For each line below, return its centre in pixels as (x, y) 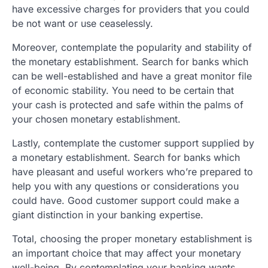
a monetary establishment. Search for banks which (126, 157)
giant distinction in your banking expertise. (108, 214)
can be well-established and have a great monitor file (132, 76)
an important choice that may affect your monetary (127, 253)
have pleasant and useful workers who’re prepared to (133, 171)
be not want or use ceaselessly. (83, 23)
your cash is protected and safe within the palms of (128, 104)
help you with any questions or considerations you (125, 186)
